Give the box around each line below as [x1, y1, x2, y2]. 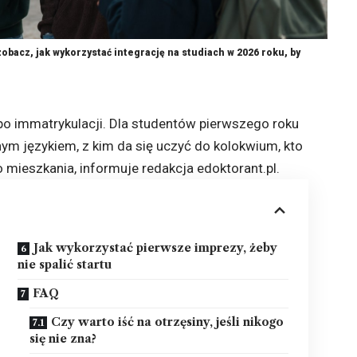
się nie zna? [29, 331, 97, 346]
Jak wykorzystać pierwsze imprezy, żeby [33, 240, 278, 255]
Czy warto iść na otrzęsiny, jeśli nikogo [51, 314, 284, 329]
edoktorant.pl [197, 159, 277, 176]
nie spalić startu [18, 257, 112, 272]
